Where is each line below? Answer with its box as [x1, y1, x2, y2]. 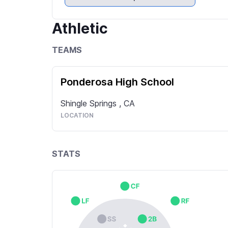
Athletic [52, 20, 108, 37]
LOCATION [61, 111, 94, 119]
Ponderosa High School [61, 76, 174, 88]
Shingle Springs [61, 98, 119, 108]
